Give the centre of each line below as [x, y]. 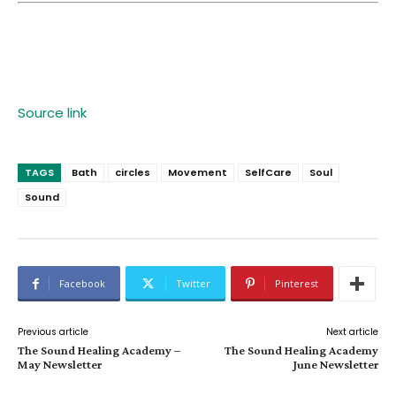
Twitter [193, 284]
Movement [198, 173]
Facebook [82, 284]
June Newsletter [335, 365]
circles [133, 173]
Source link [52, 113]
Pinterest [297, 284]
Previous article [53, 332]
